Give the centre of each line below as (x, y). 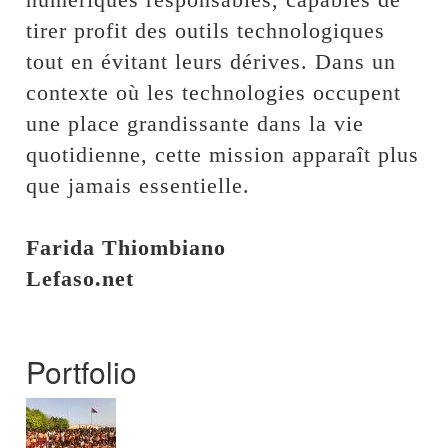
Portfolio (82, 372)
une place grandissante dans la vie (195, 124)
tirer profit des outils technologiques (206, 31)
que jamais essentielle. (138, 186)
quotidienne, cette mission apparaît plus (223, 155)
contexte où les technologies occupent (214, 93)
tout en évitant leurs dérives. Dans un (211, 62)
